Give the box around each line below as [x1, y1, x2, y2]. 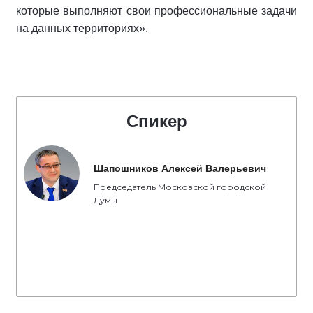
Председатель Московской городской [94, 182, 266, 193]
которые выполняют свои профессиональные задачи [16, 5, 297, 17]
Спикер [126, 112, 187, 131]
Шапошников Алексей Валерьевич [94, 163, 266, 175]
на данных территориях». [16, 22, 148, 35]
